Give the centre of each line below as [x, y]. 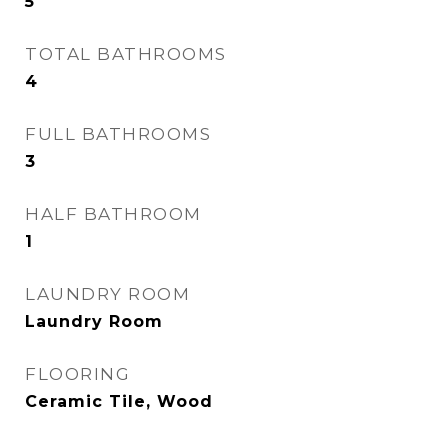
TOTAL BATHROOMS [126, 54]
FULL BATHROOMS [118, 134]
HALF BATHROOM [113, 214]
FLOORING [77, 374]
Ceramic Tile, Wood [119, 401]
